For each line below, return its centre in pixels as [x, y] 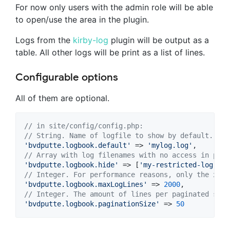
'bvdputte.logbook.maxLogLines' [86, 185]
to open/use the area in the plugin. [82, 20]
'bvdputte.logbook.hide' [71, 165]
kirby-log [91, 40]
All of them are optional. [62, 98]
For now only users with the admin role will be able [114, 7]
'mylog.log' [170, 146]
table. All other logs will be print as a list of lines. [110, 53]
